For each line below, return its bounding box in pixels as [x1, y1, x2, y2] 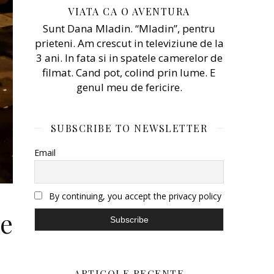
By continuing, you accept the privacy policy [46, 190, 221, 202]
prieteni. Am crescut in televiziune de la [34, 35, 224, 50]
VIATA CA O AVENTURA [68, 4, 190, 18]
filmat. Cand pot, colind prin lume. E [42, 65, 216, 80]
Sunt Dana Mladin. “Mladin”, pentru [43, 21, 215, 35]
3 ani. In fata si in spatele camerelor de [35, 50, 223, 65]
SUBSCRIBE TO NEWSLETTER [50, 121, 208, 135]
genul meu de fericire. [76, 80, 182, 94]
